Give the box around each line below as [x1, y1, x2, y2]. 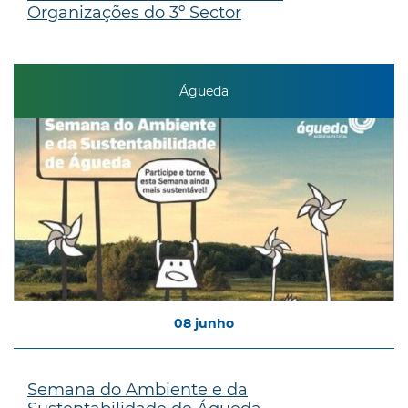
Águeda [179, 83, 229, 100]
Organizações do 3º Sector [27, 2, 241, 23]
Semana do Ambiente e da [27, 379, 248, 400]
